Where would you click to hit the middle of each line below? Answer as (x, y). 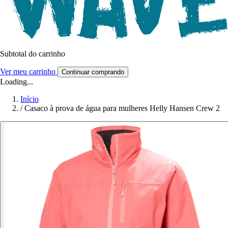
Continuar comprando (93, 72)
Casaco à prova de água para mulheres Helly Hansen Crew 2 (122, 108)
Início (30, 99)
